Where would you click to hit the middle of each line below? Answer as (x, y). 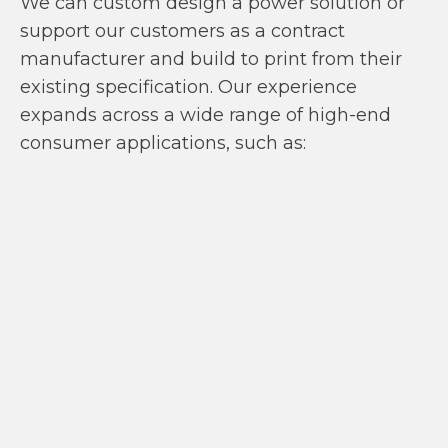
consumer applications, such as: (163, 143)
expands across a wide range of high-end (205, 115)
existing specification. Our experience (188, 87)
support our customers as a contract (182, 31)
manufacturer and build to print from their (211, 59)
